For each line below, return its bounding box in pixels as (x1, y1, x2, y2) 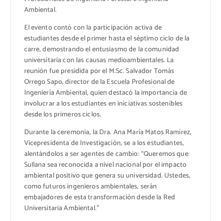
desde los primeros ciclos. (24, 109, 102, 120)
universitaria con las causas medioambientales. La (24, 54, 174, 66)
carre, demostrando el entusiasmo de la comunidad (24, 43, 180, 55)
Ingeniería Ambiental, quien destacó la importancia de (24, 87, 187, 99)
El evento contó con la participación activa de (24, 22, 162, 34)
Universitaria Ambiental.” (24, 202, 100, 214)
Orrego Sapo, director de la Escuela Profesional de (24, 76, 175, 88)
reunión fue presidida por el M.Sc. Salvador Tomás (24, 65, 175, 77)
